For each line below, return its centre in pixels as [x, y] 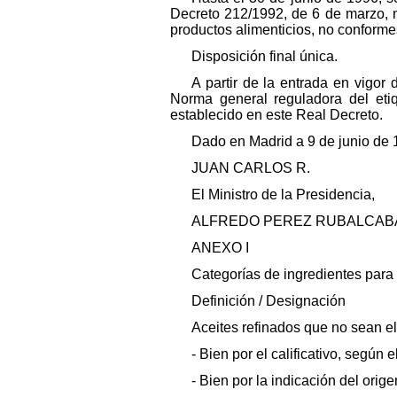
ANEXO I [220, 247]
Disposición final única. [265, 56]
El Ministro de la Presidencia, [283, 194]
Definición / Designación [269, 300]
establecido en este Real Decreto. [276, 114]
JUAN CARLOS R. [251, 167]
